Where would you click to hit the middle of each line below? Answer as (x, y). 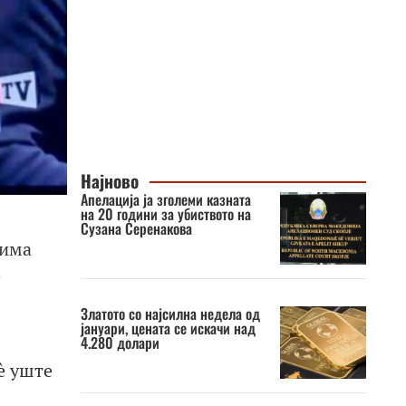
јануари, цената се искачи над (168, 328)
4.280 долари (120, 343)
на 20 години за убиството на (165, 214)
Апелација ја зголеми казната (165, 199)
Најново (109, 181)
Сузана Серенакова (136, 228)
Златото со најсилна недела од (170, 314)
